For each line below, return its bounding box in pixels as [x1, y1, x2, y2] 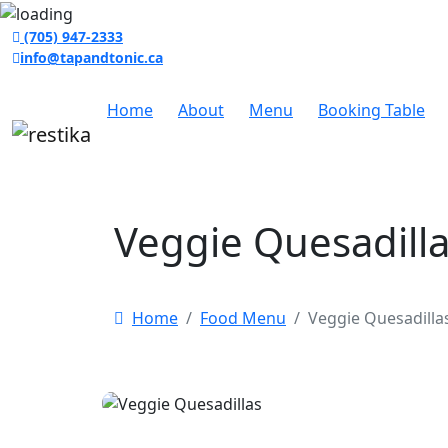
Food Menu [200, 306, 286, 329]
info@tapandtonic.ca [20, 47, 163, 67]
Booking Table [318, 98, 425, 121]
